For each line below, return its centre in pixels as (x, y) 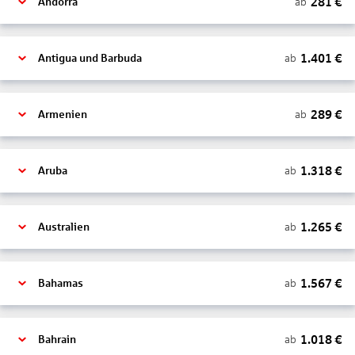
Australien (64, 227)
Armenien (63, 115)
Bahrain (57, 340)
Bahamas (61, 283)
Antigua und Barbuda (90, 58)
